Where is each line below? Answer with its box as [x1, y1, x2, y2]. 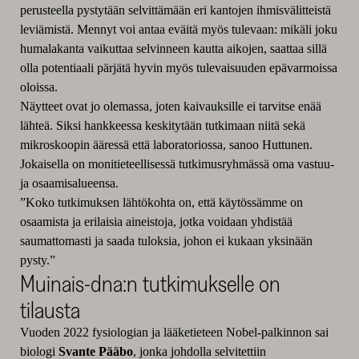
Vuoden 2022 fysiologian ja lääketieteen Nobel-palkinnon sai [19, 325, 329, 340]
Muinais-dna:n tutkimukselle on [19, 268, 280, 299]
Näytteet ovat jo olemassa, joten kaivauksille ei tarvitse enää [19, 99, 321, 114]
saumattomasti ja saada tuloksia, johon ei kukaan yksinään [19, 234, 313, 248]
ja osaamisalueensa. [19, 176, 119, 191]
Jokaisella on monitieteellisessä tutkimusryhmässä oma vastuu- [19, 157, 334, 171]
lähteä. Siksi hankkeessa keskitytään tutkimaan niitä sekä [19, 119, 305, 133]
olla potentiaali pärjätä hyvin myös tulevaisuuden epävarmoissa [19, 61, 337, 75]
